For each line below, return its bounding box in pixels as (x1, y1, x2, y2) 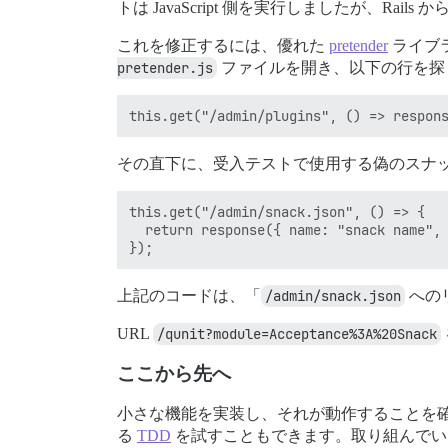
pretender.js (117, 59, 213, 78)
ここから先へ (117, 363, 231, 385)
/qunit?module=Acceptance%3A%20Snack (157, 325, 437, 344)
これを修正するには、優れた (117, 37, 329, 55)
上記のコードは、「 (117, 287, 261, 305)
